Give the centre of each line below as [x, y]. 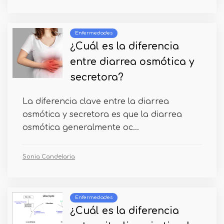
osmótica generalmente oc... [81, 127]
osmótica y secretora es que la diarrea [102, 114]
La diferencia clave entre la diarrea [96, 101]
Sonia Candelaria [49, 157]
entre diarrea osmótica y [132, 62]
